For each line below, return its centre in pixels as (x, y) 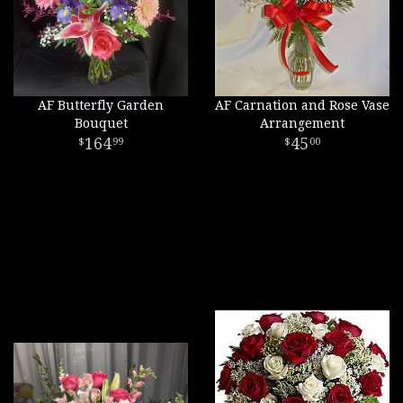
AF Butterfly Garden (101, 105)
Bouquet (101, 123)
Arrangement (302, 123)
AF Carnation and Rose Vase (302, 105)
